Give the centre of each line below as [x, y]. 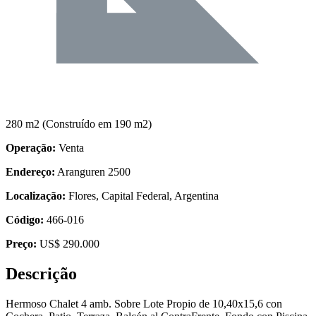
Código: [25, 220]
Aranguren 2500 [93, 172]
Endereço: [30, 172]
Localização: [36, 196]
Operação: [31, 148]
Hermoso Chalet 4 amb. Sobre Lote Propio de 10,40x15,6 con [144, 303]
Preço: [21, 244]
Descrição [41, 274]
